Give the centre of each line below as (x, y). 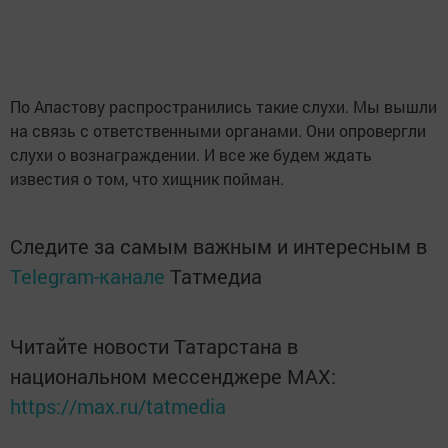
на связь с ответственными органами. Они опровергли (218, 131)
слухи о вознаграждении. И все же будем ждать (191, 155)
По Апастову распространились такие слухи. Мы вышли (223, 107)
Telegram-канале (87, 276)
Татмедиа (216, 276)
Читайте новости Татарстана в (154, 346)
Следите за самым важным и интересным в (218, 246)
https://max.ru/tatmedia (118, 406)
